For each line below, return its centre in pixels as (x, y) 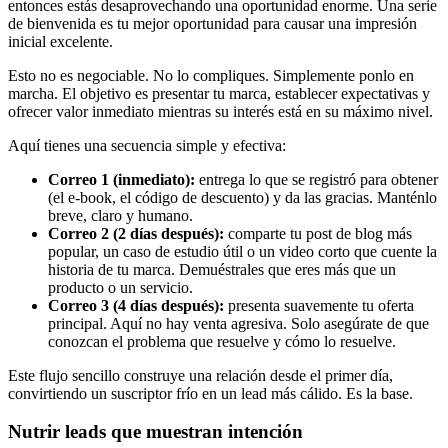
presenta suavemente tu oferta (319, 305)
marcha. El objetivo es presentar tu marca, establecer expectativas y (219, 93)
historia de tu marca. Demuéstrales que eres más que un (222, 269)
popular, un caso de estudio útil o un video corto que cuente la (242, 251)
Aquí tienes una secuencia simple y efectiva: (147, 145)
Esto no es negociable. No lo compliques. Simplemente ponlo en (211, 75)
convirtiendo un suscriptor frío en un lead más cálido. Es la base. (210, 393)
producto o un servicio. (120, 287)
